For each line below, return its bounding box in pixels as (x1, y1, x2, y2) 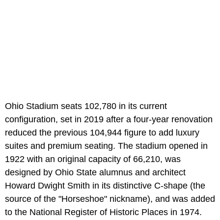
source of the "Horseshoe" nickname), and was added (5, 194, 215, 204)
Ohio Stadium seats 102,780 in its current (5, 101, 167, 111)
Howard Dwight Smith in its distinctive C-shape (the (5, 181, 205, 191)
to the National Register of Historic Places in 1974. (5, 207, 202, 218)
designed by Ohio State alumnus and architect (5, 167, 186, 178)
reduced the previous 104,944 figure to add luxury (5, 128, 199, 138)
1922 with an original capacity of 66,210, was (5, 154, 181, 165)
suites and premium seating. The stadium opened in (5, 141, 208, 151)
